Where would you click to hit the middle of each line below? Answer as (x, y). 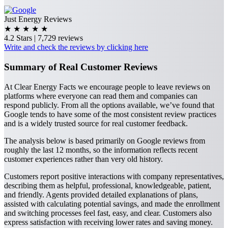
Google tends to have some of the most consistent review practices (110, 114)
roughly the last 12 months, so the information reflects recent (101, 150)
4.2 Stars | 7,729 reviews (44, 38)
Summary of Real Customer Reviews (81, 67)
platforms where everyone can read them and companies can (101, 96)
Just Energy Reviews (38, 19)
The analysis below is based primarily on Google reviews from (105, 140)
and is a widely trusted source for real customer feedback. (96, 123)
